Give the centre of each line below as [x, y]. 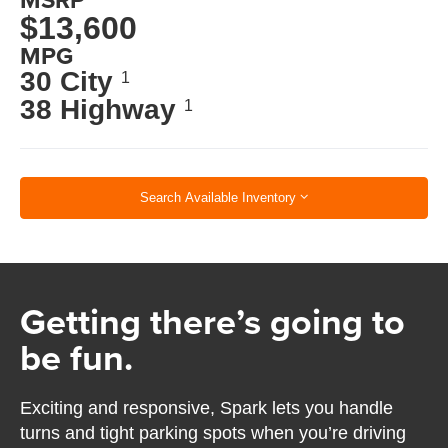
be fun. [77, 356]
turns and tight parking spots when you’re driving [213, 432]
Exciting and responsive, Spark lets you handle [207, 407]
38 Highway [102, 110]
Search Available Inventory [218, 198]
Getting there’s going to [213, 320]
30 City [71, 82]
